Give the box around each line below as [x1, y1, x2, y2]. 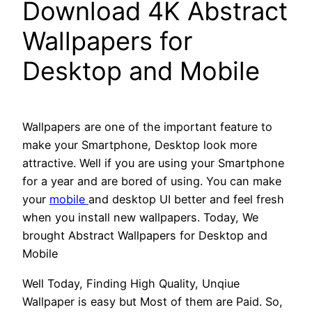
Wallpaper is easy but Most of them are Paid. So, [22, 294, 283, 309]
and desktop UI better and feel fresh [88, 192, 284, 207]
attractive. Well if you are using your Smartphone [22, 156, 284, 171]
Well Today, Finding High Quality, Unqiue [22, 276, 240, 290]
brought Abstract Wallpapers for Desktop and [22, 228, 267, 243]
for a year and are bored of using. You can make [22, 174, 281, 189]
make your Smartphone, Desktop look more [22, 138, 257, 153]
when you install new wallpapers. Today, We [22, 210, 258, 225]
